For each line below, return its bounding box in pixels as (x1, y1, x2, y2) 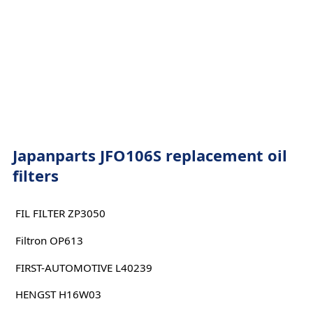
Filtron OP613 (15, 233, 83, 247)
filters (12, 165, 59, 186)
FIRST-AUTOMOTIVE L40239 (15, 260, 152, 275)
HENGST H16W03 (15, 287, 101, 302)
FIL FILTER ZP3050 (15, 206, 105, 221)
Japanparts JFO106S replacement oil (12, 145, 287, 166)
